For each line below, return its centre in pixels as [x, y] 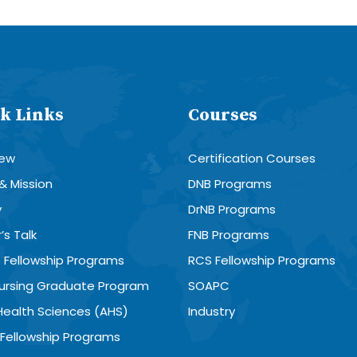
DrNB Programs [232, 209]
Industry [212, 311]
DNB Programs [230, 183]
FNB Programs [229, 234]
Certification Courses [252, 158]
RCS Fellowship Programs [262, 260]
